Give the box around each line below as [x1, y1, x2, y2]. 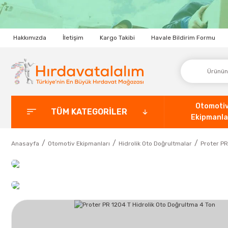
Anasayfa [11, 139, 39, 147]
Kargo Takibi [100, 34, 135, 42]
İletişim [63, 34, 83, 42]
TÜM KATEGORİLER [50, 106, 127, 117]
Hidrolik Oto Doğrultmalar [119, 139, 192, 147]
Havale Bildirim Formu [151, 34, 215, 42]
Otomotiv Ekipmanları [48, 139, 110, 147]
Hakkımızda [13, 34, 46, 42]
